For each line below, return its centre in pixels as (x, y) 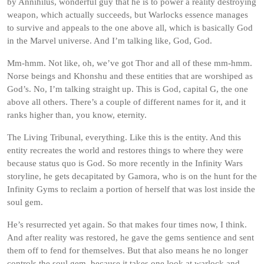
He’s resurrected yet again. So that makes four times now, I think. (127, 225)
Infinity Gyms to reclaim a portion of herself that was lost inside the (131, 189)
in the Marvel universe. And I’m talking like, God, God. (110, 41)
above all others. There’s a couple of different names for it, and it (126, 102)
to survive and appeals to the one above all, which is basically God (130, 28)
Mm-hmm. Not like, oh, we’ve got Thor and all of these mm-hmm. (130, 63)
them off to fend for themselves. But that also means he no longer (128, 250)
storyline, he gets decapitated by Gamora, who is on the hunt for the (132, 176)
